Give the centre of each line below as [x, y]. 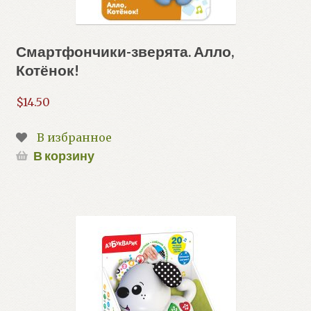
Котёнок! [47, 70]
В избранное [74, 138]
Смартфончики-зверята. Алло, [125, 51]
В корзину [64, 156]
